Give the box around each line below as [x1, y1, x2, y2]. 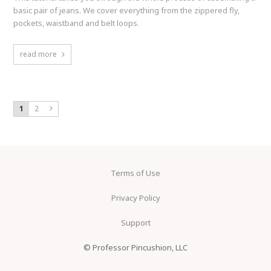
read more [20, 48, 57, 59]
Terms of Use [111, 167, 160, 178]
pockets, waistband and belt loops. [13, 17, 140, 28]
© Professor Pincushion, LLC [83, 241, 188, 253]
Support [120, 217, 151, 228]
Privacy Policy [111, 192, 160, 203]
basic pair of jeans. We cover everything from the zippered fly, [13, 4, 240, 16]
